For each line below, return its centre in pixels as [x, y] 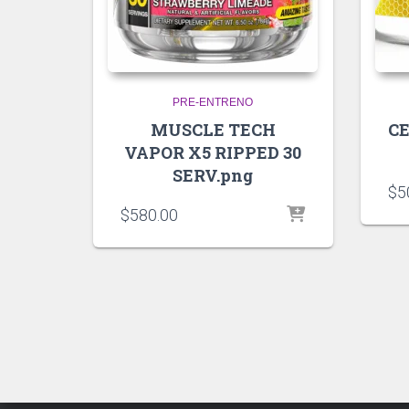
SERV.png [213, 175]
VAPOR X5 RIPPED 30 [213, 152]
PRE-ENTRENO [213, 102]
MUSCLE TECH [213, 129]
